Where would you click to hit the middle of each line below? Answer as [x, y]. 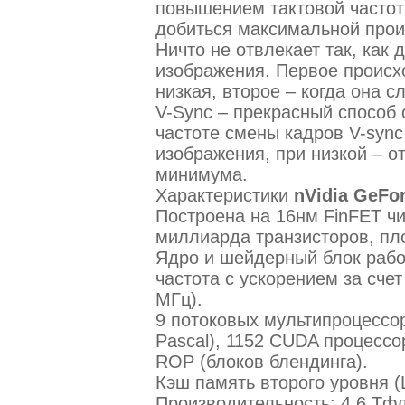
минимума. [201, 174]
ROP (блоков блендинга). [261, 361]
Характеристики [224, 195]
